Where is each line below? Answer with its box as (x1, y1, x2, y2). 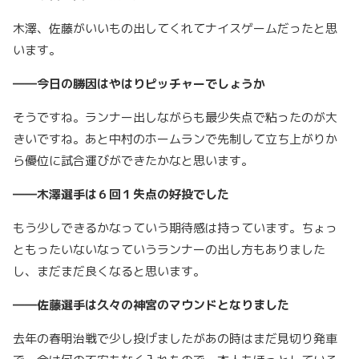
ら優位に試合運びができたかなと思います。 (13, 152, 260, 170)
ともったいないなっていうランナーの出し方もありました (13, 241, 325, 259)
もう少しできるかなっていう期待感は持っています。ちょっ (13, 220, 337, 237)
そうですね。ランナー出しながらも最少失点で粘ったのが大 (13, 109, 337, 127)
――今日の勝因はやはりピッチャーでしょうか (13, 75, 265, 93)
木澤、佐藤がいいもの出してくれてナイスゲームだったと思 (13, 20, 337, 38)
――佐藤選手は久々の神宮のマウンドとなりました (13, 296, 289, 314)
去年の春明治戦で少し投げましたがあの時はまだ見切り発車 (13, 330, 337, 348)
